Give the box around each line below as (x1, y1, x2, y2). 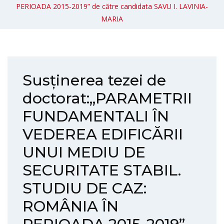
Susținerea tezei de (22, 71, 166, 89)
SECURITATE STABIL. (22, 161, 181, 179)
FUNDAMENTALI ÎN (22, 107, 169, 125)
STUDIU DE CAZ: (22, 179, 146, 197)
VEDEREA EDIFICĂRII (22, 125, 183, 143)
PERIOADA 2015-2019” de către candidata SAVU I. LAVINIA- (16, 1, 208, 11)
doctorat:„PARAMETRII (22, 89, 192, 107)
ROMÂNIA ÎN (22, 197, 118, 215)
